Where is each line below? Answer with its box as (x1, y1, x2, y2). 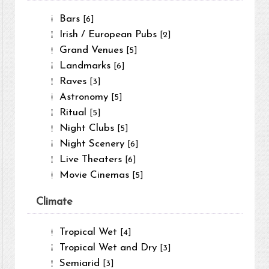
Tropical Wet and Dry (59, 243, 160, 253)
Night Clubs (59, 123, 118, 134)
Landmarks (59, 61, 114, 71)
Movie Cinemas (59, 170, 133, 181)
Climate (36, 196, 73, 208)
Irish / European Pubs (59, 29, 160, 40)
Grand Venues (59, 45, 127, 56)
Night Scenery (59, 139, 128, 150)
